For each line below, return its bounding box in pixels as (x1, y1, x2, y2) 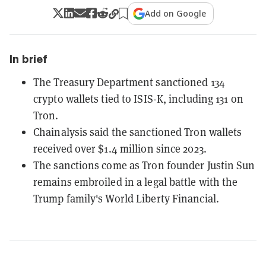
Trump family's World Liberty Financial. (33, 191, 219, 205)
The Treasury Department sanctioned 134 (33, 74, 225, 89)
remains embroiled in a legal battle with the (33, 174, 238, 189)
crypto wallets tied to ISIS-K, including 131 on (33, 91, 243, 106)
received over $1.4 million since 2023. (33, 141, 207, 156)
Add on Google (145, 7, 207, 19)
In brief (9, 52, 47, 65)
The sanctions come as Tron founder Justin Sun (33, 157, 255, 172)
